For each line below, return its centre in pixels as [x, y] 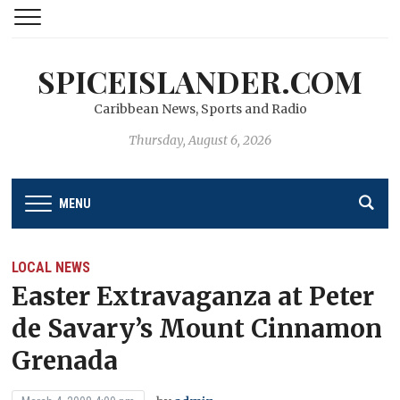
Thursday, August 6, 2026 [200, 140]
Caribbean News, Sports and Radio [200, 109]
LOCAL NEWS [51, 267]
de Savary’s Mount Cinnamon [197, 328]
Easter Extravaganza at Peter [193, 296]
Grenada [65, 360]
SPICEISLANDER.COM [200, 81]
